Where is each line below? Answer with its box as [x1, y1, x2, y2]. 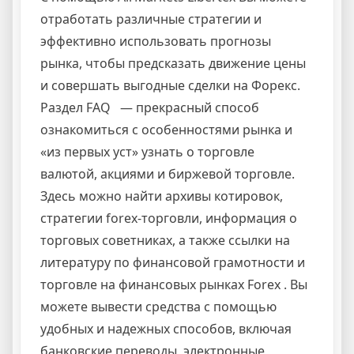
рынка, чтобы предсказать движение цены [40, 55, 306, 73]
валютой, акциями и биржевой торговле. [40, 165, 295, 183]
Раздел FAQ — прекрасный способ [40, 99, 259, 117]
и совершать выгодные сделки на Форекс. [40, 77, 300, 95]
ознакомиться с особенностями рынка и [40, 121, 292, 139]
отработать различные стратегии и [40, 10, 262, 28]
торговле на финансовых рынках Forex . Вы [40, 276, 307, 294]
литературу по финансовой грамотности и [40, 254, 305, 272]
